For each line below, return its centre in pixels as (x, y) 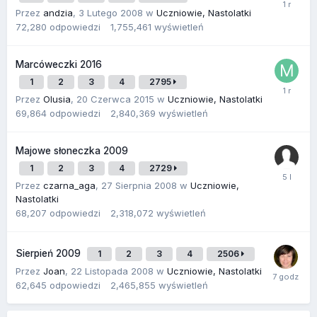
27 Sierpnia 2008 (139, 185)
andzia (58, 12)
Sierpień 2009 (50, 253)
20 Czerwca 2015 (115, 99)
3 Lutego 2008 (111, 12)
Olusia (57, 99)
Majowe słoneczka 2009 (72, 150)
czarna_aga (69, 185)
